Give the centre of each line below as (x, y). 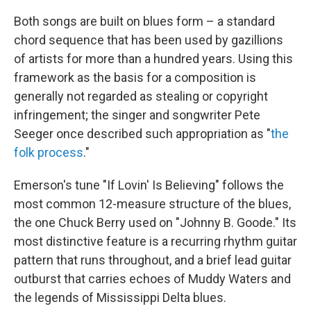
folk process (49, 152)
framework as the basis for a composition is (135, 77)
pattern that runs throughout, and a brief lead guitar (153, 260)
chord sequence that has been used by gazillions (149, 40)
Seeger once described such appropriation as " (142, 134)
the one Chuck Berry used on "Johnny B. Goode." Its (155, 222)
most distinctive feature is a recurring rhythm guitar (155, 241)
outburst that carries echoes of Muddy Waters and (152, 279)
